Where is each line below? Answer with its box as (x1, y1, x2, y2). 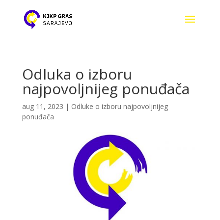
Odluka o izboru (22, 64, 132, 84)
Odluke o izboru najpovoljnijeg (71, 102, 168, 111)
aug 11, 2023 (22, 102, 63, 111)
